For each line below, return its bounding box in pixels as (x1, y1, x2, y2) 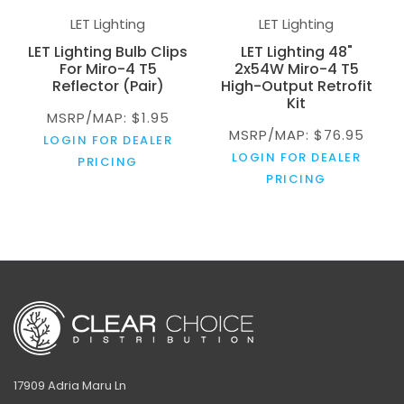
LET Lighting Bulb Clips (28, 41, 188, 62)
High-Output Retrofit (220, 75, 372, 96)
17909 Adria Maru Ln (14, 376, 126, 394)
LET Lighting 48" (240, 41, 353, 62)
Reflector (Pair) (51, 75, 164, 96)
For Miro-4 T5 (59, 58, 157, 79)
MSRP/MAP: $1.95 (46, 107, 170, 127)
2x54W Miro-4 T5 (234, 58, 359, 79)
